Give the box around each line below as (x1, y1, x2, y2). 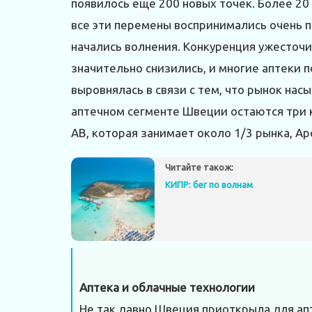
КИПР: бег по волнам (165, 179, 253, 189)
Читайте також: (165, 162, 233, 173)
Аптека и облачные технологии (79, 281, 255, 295)
